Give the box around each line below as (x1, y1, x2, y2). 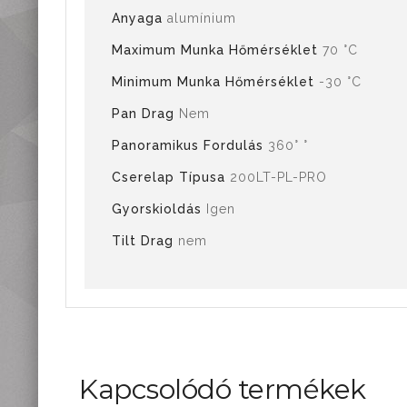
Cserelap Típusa (112, 170, 230, 184)
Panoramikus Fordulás (112, 138, 268, 153)
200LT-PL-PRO (230, 170, 327, 184)
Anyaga (112, 11, 167, 25)
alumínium (167, 11, 236, 25)
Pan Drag (112, 106, 179, 121)
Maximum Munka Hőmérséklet (112, 43, 323, 57)
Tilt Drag (112, 233, 178, 248)
